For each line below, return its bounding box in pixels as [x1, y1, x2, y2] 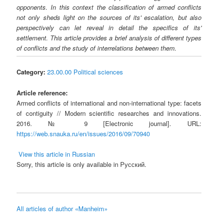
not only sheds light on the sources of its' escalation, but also [17, 12, 201, 22]
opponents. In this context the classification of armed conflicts [17, 2, 201, 12]
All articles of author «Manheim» [17, 204, 108, 214]
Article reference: [17, 88, 68, 97]
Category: [17, 67, 46, 77]
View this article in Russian [17, 149, 95, 159]
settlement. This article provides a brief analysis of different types [17, 33, 201, 42]
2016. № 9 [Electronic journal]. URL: [17, 118, 201, 128]
